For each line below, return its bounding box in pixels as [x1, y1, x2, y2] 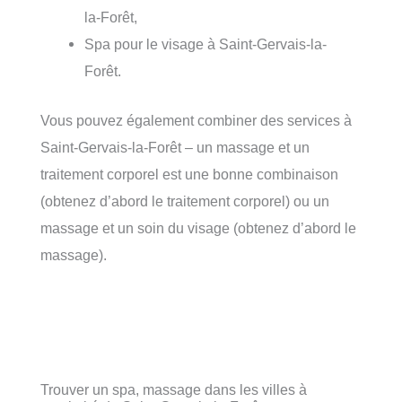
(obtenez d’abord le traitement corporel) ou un [40, 192, 329, 209]
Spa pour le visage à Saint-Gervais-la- [84, 36, 328, 53]
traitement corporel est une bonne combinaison [40, 165, 338, 182]
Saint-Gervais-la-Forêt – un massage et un [40, 138, 310, 155]
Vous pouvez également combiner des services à [40, 111, 352, 128]
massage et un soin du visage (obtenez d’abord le [40, 219, 356, 236]
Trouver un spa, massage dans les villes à [40, 380, 307, 398]
